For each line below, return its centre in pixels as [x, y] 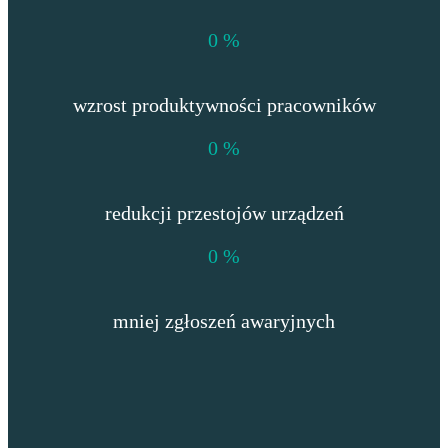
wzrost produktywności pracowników [224, 105]
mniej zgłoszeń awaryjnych [224, 321]
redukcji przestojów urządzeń [224, 213]
